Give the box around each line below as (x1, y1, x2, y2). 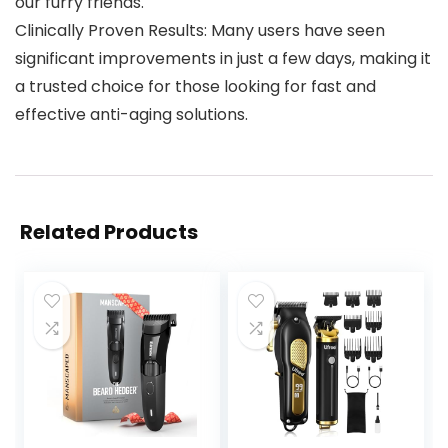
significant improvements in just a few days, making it (15, 47, 431, 71)
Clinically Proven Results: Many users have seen (15, 19, 385, 43)
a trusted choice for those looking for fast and (15, 75, 376, 99)
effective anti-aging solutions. (15, 103, 248, 127)
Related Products (20, 218, 198, 247)
